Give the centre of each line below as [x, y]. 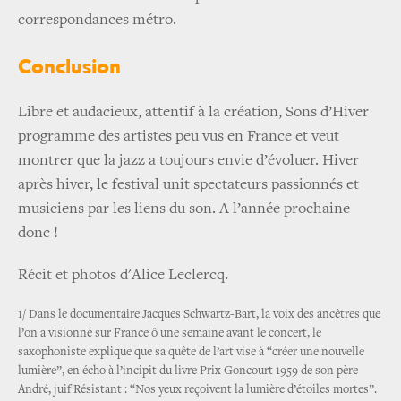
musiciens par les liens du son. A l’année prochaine [184, 210]
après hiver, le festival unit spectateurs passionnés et [188, 186]
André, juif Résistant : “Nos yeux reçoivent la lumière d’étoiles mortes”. [197, 391]
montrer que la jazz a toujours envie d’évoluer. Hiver [188, 162]
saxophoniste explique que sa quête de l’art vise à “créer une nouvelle [191, 353]
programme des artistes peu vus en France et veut [179, 137]
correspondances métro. [97, 21]
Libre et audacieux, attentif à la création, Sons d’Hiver [193, 113]
